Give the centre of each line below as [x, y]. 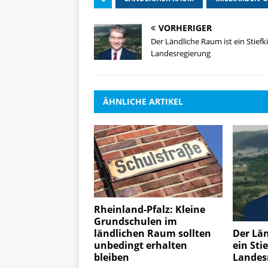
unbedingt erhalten [141, 245]
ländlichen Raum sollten [153, 233]
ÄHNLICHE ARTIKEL [143, 101]
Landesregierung [181, 53]
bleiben [112, 257]
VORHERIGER [185, 28]
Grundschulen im [135, 221]
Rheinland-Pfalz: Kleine [150, 209]
